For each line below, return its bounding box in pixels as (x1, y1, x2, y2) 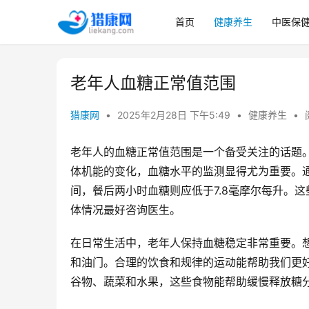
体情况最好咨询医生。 (70, 203, 181, 217)
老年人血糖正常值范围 (70, 73, 236, 93)
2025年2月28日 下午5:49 (117, 109, 233, 121)
